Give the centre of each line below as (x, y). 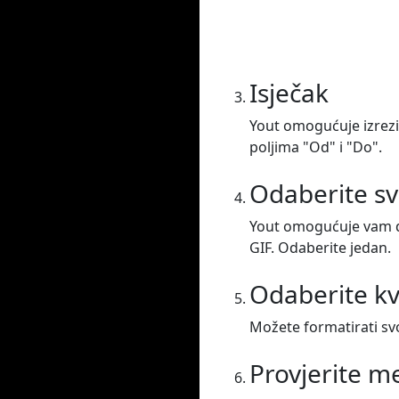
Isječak (289, 93)
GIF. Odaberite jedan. (320, 248)
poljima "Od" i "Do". (316, 147)
